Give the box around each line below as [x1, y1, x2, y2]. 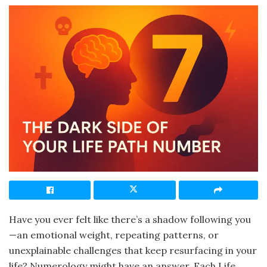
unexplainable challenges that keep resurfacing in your [9, 244, 257, 256]
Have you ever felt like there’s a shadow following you [9, 213, 251, 225]
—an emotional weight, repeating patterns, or [9, 228, 219, 241]
